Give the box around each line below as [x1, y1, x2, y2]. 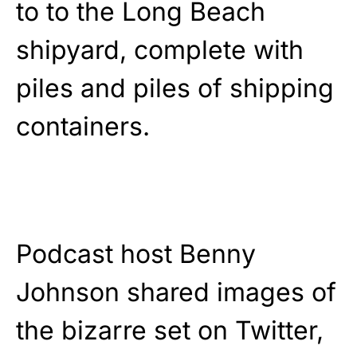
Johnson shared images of [16, 277, 336, 308]
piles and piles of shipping [16, 73, 334, 104]
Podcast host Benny [16, 238, 256, 270]
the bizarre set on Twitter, [16, 315, 324, 347]
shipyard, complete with [16, 34, 304, 66]
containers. [16, 111, 150, 143]
